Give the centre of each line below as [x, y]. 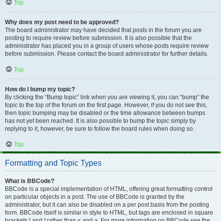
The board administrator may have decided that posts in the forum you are [103, 30]
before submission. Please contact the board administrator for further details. [107, 54]
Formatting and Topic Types [53, 163]
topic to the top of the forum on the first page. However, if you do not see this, [106, 105]
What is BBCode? [30, 181]
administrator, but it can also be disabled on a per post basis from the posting [107, 205]
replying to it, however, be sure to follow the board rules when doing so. [100, 129]
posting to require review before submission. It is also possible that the [98, 38]
